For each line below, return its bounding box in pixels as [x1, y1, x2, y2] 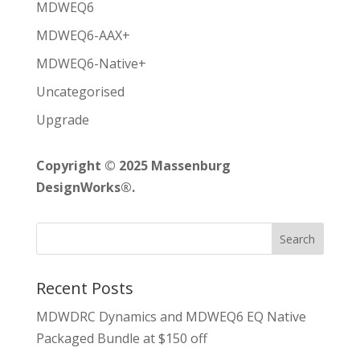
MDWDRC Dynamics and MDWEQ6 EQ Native [35, 308, 306, 325]
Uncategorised [35, 83, 125, 100]
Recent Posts [35, 277, 133, 299]
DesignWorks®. [35, 178, 135, 196]
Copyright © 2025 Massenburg [35, 157, 231, 174]
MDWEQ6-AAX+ [35, 27, 130, 44]
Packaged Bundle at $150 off [35, 329, 207, 347]
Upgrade [35, 111, 89, 129]
